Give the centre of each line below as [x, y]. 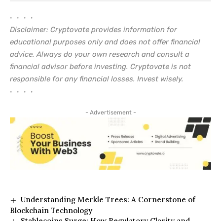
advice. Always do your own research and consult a [100, 55]
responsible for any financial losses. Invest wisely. [97, 79]
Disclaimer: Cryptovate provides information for [93, 30]
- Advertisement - [110, 113]
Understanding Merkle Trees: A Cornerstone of [108, 199]
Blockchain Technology [51, 211]
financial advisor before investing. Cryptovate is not [100, 67]
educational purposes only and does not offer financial [105, 42]
